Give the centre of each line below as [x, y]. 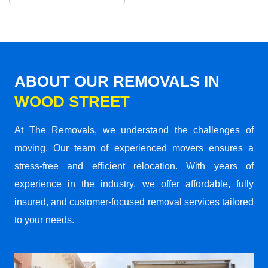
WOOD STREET [72, 101]
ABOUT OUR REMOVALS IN [117, 81]
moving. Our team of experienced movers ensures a [134, 148]
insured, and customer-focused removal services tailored [134, 202]
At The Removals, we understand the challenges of [134, 130]
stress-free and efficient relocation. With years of [134, 166]
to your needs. [44, 220]
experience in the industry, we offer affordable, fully [134, 184]
